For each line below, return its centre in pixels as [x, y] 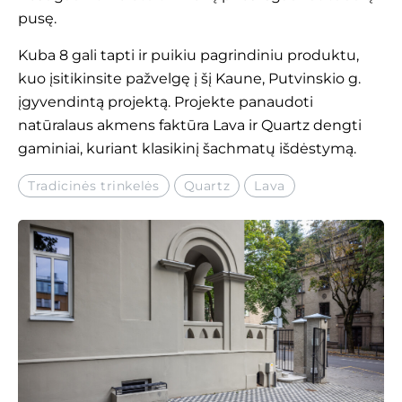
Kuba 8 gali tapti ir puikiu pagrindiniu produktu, [188, 55]
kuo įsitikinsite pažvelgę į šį [117, 79]
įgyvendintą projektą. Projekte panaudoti [166, 102]
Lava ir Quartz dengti [285, 125]
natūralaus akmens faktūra [114, 125]
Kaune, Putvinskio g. [288, 79]
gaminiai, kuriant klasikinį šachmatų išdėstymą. [187, 149]
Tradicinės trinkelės [94, 186]
